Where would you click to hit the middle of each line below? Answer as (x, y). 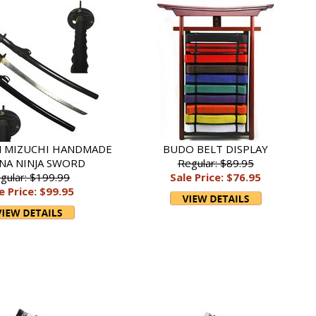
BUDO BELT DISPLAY (216, 149)
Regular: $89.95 (215, 163)
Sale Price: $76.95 (216, 177)
